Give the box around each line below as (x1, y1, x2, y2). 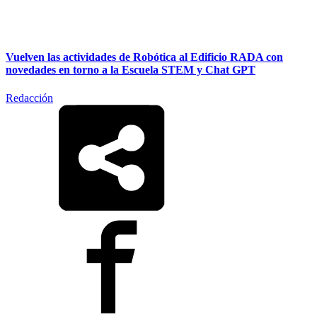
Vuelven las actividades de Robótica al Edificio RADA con (6, 51, 283, 64)
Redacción (6, 91, 53, 104)
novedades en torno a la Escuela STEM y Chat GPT (6, 64, 255, 76)
